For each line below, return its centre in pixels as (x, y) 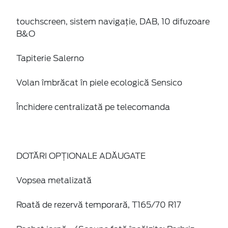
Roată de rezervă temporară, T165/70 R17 (99, 205)
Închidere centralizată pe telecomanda (93, 107)
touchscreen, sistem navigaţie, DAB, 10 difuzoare (113, 21)
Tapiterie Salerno (50, 58)
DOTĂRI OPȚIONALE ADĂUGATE (81, 156)
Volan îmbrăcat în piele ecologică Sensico (99, 82)
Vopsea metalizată (54, 180)
